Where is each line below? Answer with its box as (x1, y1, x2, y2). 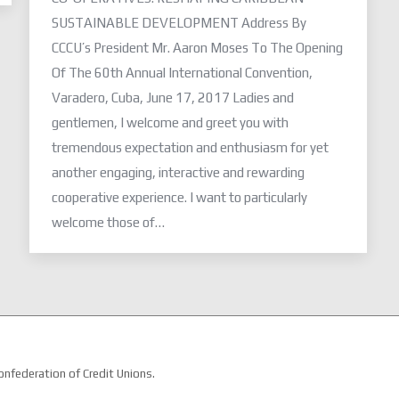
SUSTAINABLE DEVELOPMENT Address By (52, 14, 306, 30)
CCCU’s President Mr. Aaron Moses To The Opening (52, 39, 343, 55)
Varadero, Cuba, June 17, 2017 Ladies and (52, 89, 294, 105)
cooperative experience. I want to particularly (52, 189, 307, 205)
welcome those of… (52, 214, 165, 230)
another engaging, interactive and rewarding (52, 164, 305, 180)
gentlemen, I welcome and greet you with (52, 114, 289, 130)
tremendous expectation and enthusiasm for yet (52, 139, 329, 155)
